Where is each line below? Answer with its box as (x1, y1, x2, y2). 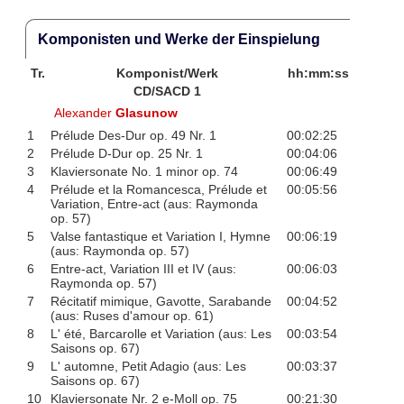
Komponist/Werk (116, 66, 219, 81)
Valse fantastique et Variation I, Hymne (50, 229, 271, 244)
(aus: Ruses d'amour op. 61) (50, 308, 214, 324)
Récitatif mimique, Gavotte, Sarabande (50, 294, 271, 309)
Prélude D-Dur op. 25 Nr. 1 (50, 146, 203, 161)
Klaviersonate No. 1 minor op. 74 (50, 164, 238, 179)
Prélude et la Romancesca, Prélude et (50, 182, 267, 197)
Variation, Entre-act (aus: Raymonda (50, 197, 258, 212)
